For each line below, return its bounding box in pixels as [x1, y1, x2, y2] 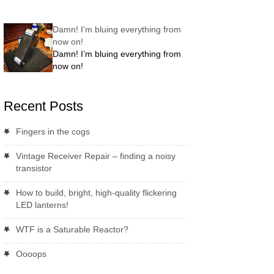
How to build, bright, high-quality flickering [15, 188, 177, 198]
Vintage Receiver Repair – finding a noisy [15, 151, 176, 161]
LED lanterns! [15, 200, 68, 210]
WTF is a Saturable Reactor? [15, 224, 128, 234]
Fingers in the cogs [15, 127, 90, 136]
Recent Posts [3, 98, 83, 114]
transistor [15, 163, 52, 173]
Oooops [15, 249, 46, 259]
